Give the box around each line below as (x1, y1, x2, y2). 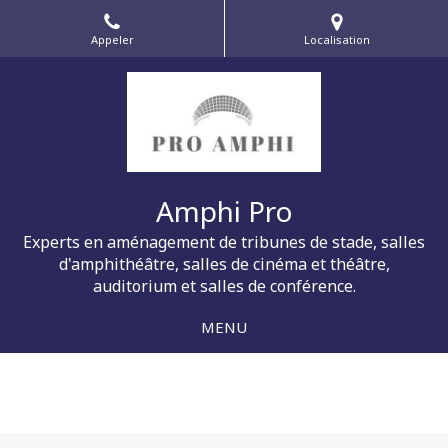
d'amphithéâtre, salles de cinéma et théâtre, (58, 253, 390, 275)
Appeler (90, 31, 134, 47)
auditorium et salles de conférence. (92, 275, 356, 297)
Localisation (303, 31, 370, 47)
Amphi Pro (155, 192, 293, 230)
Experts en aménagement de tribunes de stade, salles (23, 231, 425, 253)
